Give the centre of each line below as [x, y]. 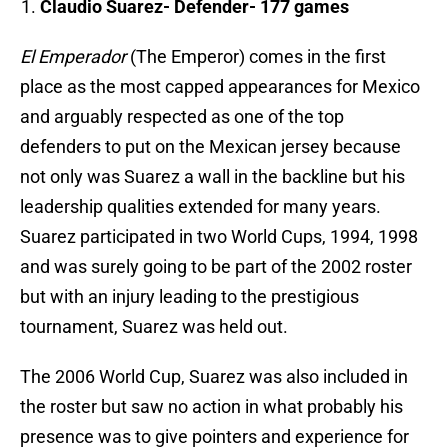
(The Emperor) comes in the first [258, 57]
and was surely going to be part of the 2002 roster [216, 267]
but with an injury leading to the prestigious [189, 297]
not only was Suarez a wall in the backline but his [212, 177]
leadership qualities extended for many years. [200, 207]
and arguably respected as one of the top [182, 117]
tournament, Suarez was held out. [154, 327]
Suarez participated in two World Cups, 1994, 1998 [219, 237]
